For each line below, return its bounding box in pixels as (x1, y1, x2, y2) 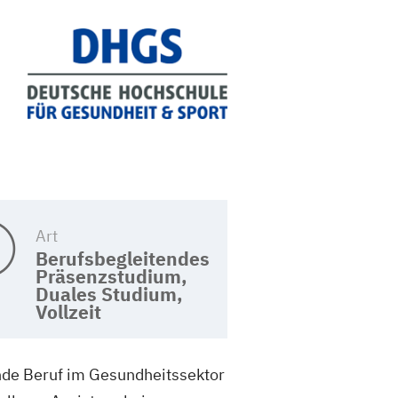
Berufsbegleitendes (36, 246, 210, 272)
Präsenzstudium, (36, 264, 187, 290)
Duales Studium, (36, 282, 183, 307)
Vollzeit (36, 299, 101, 325)
